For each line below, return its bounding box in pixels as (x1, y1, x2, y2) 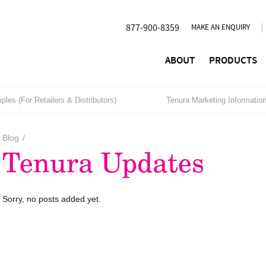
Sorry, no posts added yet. (2, 194, 101, 204)
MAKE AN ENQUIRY (191, 23, 250, 32)
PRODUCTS (209, 55, 257, 66)
